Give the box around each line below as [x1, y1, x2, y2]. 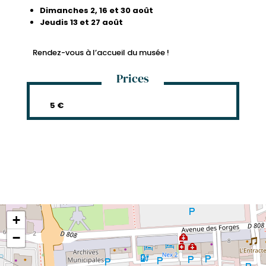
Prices [116, 69, 150, 87]
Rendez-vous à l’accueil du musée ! [32, 46, 169, 58]
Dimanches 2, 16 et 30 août [39, 4, 153, 16]
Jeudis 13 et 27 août [39, 16, 123, 28]
